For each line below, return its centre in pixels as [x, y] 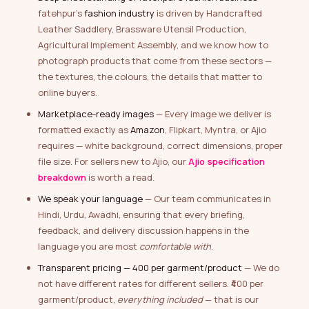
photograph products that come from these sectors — [155, 61]
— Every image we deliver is [212, 114]
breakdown [62, 178]
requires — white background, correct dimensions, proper [160, 146]
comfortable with [175, 247]
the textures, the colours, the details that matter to [150, 77]
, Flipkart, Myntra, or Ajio [216, 130]
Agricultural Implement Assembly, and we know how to [153, 45]
